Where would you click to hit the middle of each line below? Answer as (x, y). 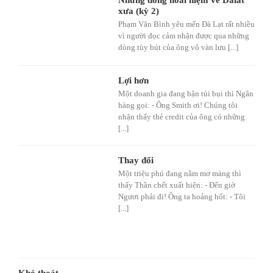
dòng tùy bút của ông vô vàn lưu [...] (178, 47)
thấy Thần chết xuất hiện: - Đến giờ (177, 185)
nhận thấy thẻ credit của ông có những (182, 116)
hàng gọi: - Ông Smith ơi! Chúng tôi (178, 105)
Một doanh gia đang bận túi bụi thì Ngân (186, 93)
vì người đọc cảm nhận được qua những (184, 35)
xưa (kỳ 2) (139, 11)
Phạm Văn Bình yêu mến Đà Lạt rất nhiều (186, 24)
